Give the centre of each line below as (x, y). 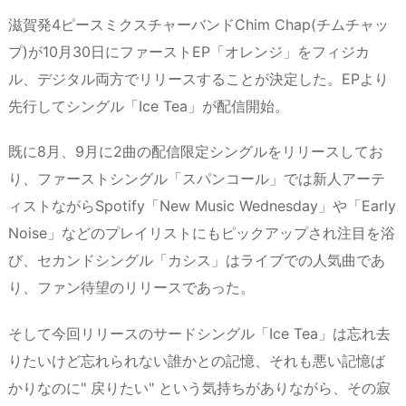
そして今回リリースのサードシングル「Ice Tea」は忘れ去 (199, 334)
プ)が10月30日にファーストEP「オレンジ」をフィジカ (189, 51)
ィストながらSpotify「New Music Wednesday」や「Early (202, 206)
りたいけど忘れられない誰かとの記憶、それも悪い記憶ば (197, 361)
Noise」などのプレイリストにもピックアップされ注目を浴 (202, 233)
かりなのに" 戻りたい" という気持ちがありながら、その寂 (199, 388)
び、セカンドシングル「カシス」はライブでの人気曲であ (197, 261)
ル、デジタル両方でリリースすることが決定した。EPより (198, 78)
